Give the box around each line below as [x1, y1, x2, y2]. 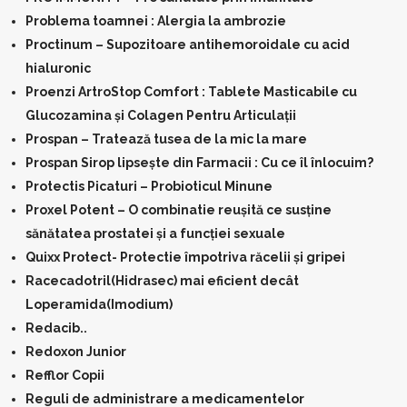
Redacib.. [25, 321, 87, 335]
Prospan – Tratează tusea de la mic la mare [25, 132, 307, 146]
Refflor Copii [25, 368, 104, 382]
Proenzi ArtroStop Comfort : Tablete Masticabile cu [25, 84, 357, 99]
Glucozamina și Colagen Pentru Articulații [25, 108, 296, 123]
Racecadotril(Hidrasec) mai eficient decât [25, 273, 299, 288]
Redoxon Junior [25, 344, 126, 359]
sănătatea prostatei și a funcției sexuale [25, 226, 285, 241]
